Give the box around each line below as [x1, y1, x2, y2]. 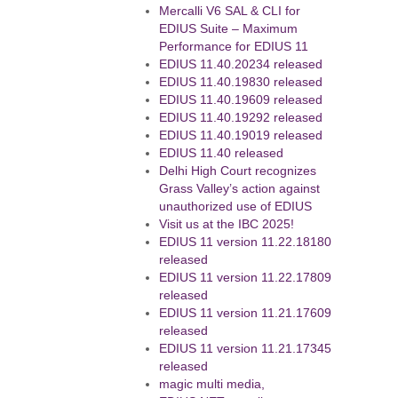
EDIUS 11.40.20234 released [159, 58, 323, 71]
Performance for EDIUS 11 [159, 40, 309, 53]
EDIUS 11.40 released [159, 147, 284, 160]
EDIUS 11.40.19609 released [159, 93, 323, 107]
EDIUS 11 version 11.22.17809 [159, 271, 332, 284]
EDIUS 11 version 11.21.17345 [159, 342, 332, 355]
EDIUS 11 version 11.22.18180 [159, 235, 332, 249]
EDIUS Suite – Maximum [159, 22, 298, 36]
